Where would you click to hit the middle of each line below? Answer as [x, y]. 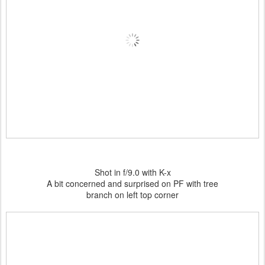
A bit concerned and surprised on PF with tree [132, 183]
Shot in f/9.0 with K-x [132, 172]
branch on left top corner [132, 195]
